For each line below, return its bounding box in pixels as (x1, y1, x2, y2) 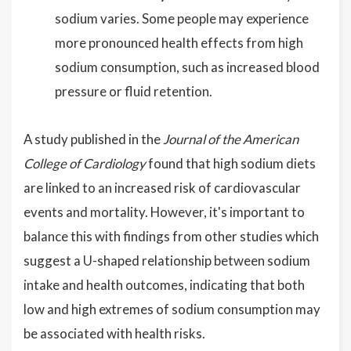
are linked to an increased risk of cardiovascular (24, 179, 301, 196)
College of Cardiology (24, 155, 146, 172)
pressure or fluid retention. (55, 83, 212, 100)
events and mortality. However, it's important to (24, 204, 305, 220)
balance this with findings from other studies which (24, 228, 319, 244)
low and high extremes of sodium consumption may (24, 301, 320, 317)
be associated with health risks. (24, 325, 205, 342)
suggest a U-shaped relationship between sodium (24, 252, 310, 269)
